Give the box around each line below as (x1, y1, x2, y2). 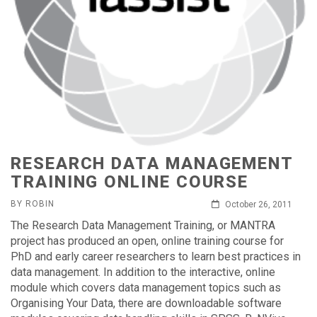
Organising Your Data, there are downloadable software (11, 296, 282, 310)
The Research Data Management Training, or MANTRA (11, 219, 275, 232)
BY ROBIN (11, 199, 54, 209)
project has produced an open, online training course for (11, 234, 284, 248)
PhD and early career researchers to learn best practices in (11, 250, 301, 263)
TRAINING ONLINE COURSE (11, 172, 249, 192)
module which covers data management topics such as (11, 281, 281, 294)
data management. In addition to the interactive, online (11, 265, 275, 279)
